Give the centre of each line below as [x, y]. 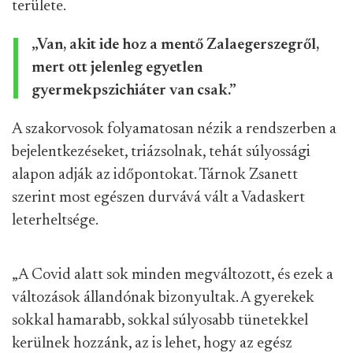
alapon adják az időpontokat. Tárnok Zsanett [155, 175]
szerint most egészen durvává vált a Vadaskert [158, 198]
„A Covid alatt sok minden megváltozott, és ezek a [173, 275]
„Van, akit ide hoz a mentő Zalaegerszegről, [175, 45]
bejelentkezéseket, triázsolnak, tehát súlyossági [161, 152]
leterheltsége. [55, 221]
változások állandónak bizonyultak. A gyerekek [163, 298]
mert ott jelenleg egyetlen [117, 68]
